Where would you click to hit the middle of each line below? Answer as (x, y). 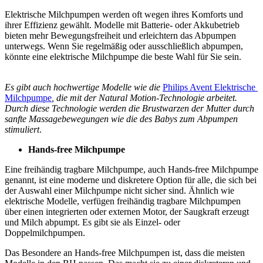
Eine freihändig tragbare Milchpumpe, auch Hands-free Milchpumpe (131, 169)
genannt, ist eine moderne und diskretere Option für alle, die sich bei (131, 180)
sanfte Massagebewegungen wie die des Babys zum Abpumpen (121, 119)
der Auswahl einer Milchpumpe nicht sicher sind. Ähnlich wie (119, 190)
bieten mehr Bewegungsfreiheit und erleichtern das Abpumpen (120, 35)
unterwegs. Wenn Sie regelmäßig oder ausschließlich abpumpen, (124, 46)
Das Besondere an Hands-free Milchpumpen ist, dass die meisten (125, 252)
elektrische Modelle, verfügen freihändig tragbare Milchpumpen (123, 201)
